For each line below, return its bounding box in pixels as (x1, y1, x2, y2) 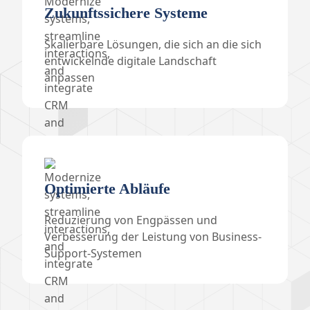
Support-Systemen (44, 246, 142, 261)
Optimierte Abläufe (44, 180, 170, 197)
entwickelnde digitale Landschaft (44, 53, 217, 69)
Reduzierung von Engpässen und (44, 212, 217, 228)
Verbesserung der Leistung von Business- (44, 229, 262, 244)
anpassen (44, 70, 95, 85)
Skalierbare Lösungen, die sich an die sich (44, 37, 262, 52)
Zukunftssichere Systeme (44, 4, 208, 21)
